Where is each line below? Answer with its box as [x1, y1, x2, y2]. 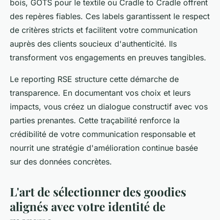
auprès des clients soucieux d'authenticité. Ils [10, 38, 177, 49]
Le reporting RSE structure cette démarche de [10, 74, 179, 84]
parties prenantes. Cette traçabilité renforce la [10, 115, 180, 125]
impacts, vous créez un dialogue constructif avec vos [10, 101, 208, 111]
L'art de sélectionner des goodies [10, 183, 186, 199]
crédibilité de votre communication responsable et [10, 129, 195, 139]
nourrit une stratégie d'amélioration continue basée [10, 142, 198, 153]
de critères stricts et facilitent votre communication [10, 25, 197, 35]
